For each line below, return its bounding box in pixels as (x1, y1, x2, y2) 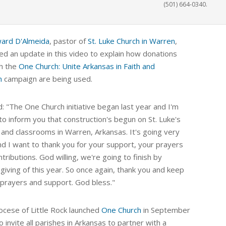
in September (141, 205, 190, 215)
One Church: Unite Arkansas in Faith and (19, 61, 155, 72)
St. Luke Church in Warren (88, 36, 175, 46)
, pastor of (49, 36, 88, 46)
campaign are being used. (2, 74, 92, 84)
